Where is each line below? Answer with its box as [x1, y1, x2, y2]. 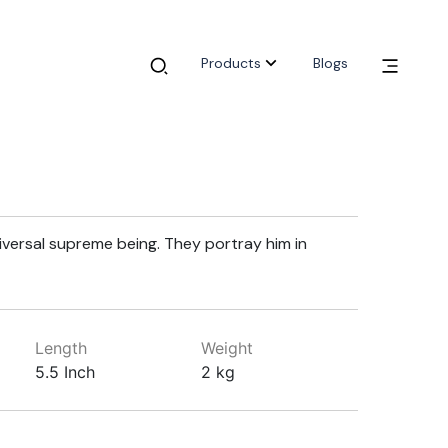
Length [34, 338, 87, 358]
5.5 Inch [34, 362, 95, 382]
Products [201, 54, 261, 73]
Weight [201, 338, 254, 358]
